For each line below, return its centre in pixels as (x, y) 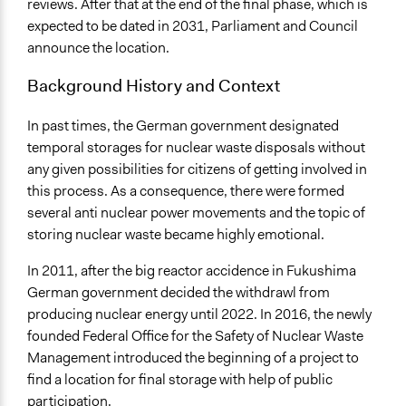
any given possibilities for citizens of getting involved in (197, 169)
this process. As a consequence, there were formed (186, 190)
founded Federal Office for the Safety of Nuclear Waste (195, 335)
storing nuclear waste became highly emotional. (176, 234)
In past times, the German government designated (183, 125)
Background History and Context (154, 86)
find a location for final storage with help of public (180, 379)
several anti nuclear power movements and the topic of (196, 212)
